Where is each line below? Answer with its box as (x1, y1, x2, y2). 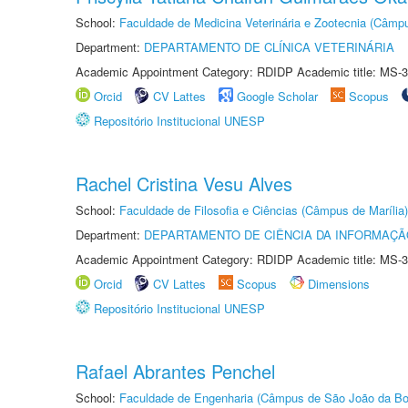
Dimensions (308, 275, 370, 292)
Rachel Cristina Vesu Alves (76, 170, 292, 197)
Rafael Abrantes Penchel (76, 358, 275, 384)
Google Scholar (237, 87, 318, 105)
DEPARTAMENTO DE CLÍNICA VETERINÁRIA (144, 38, 394, 56)
